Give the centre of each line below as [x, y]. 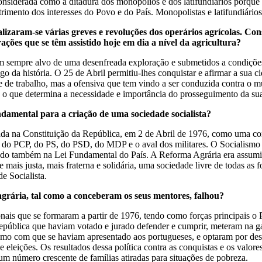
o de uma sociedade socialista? [152, 114]
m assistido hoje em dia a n [111, 42]
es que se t [35, 42]
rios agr [203, 32]
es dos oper [161, 32]
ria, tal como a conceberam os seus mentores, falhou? [120, 196]
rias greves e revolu [92, 32]
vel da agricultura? [204, 42]
